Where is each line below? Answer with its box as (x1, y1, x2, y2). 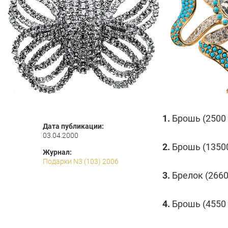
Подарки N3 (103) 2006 (43, 157, 119, 165)
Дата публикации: (43, 122, 104, 130)
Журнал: (43, 148, 72, 156)
